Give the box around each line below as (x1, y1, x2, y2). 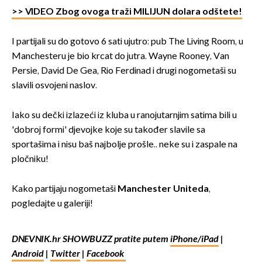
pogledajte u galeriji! (12, 198, 93, 209)
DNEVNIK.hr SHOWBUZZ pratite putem (12, 233, 170, 245)
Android (12, 248, 44, 260)
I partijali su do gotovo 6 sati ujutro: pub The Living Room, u (12, 36, 243, 47)
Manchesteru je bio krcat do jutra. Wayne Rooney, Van (12, 50, 229, 62)
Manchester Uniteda (116, 183, 209, 195)
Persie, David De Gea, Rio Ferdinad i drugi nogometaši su (12, 65, 236, 77)
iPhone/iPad (170, 233, 219, 245)
